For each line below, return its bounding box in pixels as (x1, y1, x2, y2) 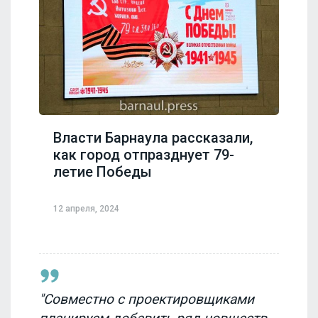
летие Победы (53, 163, 152, 180)
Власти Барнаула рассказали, (53, 128, 253, 146)
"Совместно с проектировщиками (39, 291, 254, 308)
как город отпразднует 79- (53, 146, 234, 163)
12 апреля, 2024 (53, 204, 119, 214)
